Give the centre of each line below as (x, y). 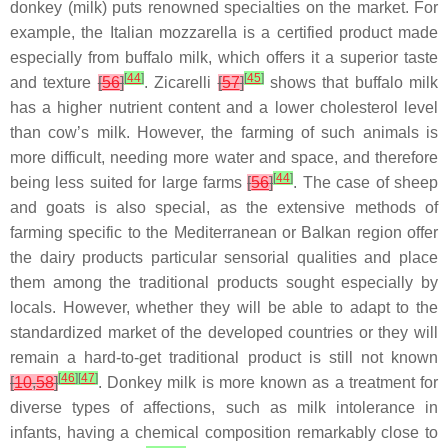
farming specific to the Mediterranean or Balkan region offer (224, 232)
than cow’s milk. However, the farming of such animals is (224, 132)
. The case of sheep (366, 182)
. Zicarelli (180, 82)
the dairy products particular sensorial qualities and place (224, 257)
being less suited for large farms (129, 182)
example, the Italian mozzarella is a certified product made (224, 32)
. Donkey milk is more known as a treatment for (268, 382)
